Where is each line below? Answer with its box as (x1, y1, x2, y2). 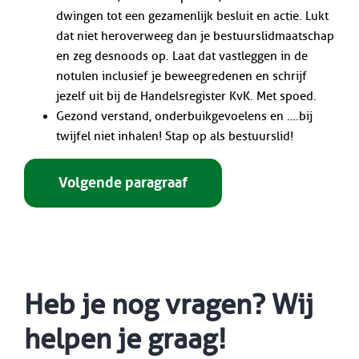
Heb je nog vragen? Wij (23, 288, 313, 322)
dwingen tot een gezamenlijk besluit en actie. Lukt (55, 9, 329, 24)
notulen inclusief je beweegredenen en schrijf (55, 69, 307, 84)
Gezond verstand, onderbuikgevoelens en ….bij (55, 109, 313, 124)
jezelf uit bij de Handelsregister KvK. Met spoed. (55, 89, 317, 104)
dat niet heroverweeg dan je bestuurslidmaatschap (55, 29, 334, 44)
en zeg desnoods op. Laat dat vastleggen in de (55, 49, 308, 64)
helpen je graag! (23, 322, 226, 357)
